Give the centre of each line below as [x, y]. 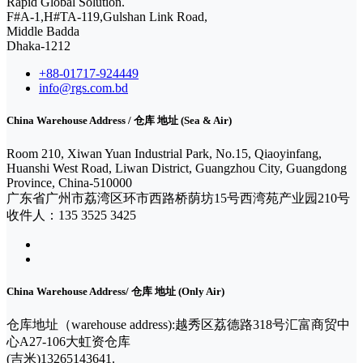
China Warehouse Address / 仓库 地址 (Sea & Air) [119, 121]
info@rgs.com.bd [83, 88]
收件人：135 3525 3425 [71, 215]
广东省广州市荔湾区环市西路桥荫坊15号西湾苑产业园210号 [178, 198]
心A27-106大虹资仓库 [68, 341]
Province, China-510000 [69, 182]
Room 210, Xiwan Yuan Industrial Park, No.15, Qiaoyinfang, [164, 153]
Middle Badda [43, 32]
